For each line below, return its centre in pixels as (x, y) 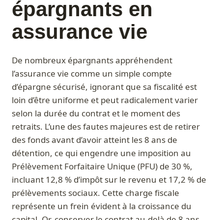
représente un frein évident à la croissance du (102, 206)
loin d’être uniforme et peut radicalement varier (105, 100)
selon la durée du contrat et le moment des (96, 113)
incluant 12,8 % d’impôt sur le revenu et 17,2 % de (109, 180)
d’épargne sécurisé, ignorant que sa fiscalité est (104, 87)
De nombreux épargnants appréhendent (92, 60)
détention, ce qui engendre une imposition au (101, 153)
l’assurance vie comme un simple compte (92, 74)
